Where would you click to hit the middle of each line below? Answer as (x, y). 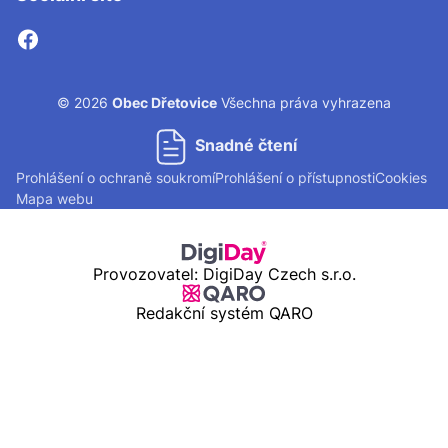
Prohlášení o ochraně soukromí (115, 177)
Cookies (401, 177)
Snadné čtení (246, 144)
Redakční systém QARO (224, 312)
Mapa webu (54, 198)
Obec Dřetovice (164, 102)
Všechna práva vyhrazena (304, 102)
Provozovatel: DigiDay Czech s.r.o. (224, 273)
